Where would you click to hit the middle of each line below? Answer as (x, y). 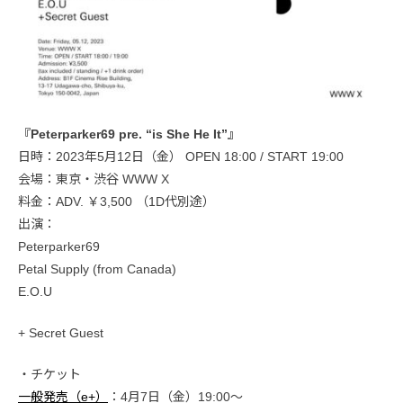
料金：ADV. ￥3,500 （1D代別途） (116, 201)
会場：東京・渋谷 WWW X (94, 179)
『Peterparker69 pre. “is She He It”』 (129, 134)
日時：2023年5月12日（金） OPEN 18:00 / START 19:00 (181, 156)
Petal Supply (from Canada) (97, 269)
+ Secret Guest (61, 332)
